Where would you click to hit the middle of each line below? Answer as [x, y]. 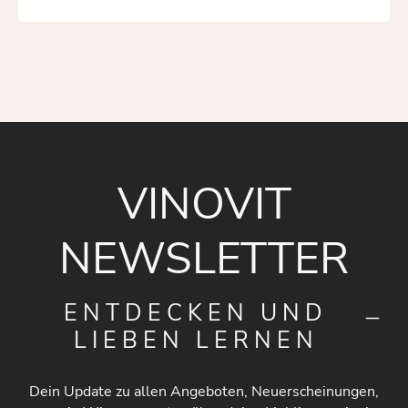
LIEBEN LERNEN [196, 340]
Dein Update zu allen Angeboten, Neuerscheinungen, [204, 391]
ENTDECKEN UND [196, 313]
